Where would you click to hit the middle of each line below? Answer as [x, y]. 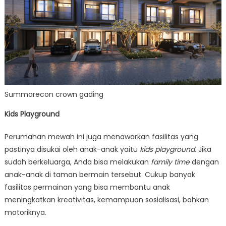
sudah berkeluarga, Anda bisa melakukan [77, 162]
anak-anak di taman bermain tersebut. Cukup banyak [100, 174]
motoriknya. [25, 212]
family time [171, 162]
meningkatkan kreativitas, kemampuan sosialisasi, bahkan [106, 200]
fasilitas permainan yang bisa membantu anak [87, 187]
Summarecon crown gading [54, 94]
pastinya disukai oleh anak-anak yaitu [72, 149]
